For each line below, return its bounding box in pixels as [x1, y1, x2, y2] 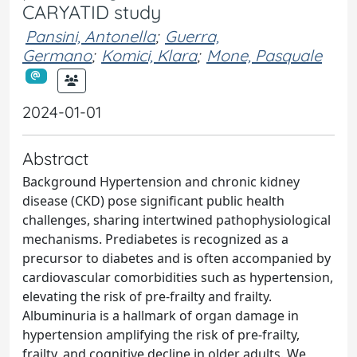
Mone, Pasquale [206, 45, 322, 65]
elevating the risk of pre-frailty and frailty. [22, 288, 272, 305]
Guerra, [165, 26, 219, 46]
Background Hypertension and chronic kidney [22, 173, 300, 190]
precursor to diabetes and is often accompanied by [22, 249, 331, 267]
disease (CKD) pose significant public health [22, 192, 284, 210]
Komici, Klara [101, 45, 197, 65]
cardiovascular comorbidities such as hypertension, [22, 269, 333, 286]
